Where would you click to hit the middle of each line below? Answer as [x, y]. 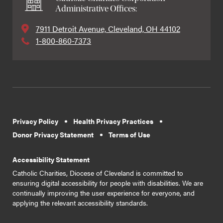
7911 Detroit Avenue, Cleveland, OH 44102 [108, 29]
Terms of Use [129, 135]
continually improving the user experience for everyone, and [104, 193]
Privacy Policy [35, 121]
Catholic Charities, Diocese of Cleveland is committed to [98, 173]
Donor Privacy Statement [53, 135]
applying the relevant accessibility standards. [80, 203]
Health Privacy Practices [113, 121]
